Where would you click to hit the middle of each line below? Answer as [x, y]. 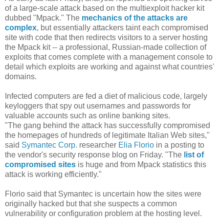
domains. [21, 76]
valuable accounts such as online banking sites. [88, 115]
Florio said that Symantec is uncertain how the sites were [103, 194]
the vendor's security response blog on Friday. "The [94, 154]
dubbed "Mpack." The [43, 18]
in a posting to [179, 145]
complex [21, 27]
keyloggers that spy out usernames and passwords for [98, 106]
